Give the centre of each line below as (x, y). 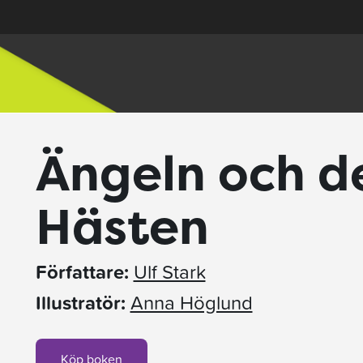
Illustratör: (80, 303)
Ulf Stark (169, 272)
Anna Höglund (191, 303)
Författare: (82, 272)
